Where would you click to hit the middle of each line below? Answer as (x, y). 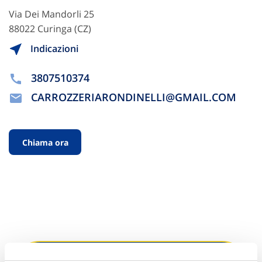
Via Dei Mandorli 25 (51, 14)
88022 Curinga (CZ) (50, 28)
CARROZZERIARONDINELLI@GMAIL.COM (134, 97)
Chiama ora (45, 142)
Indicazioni (53, 48)
